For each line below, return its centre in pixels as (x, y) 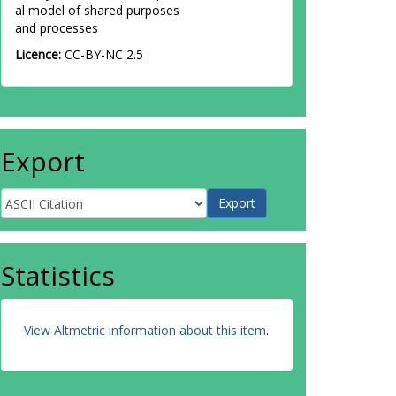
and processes (57, 28)
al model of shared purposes (97, 10)
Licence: (40, 54)
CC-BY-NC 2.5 (104, 54)
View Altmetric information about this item (145, 330)
